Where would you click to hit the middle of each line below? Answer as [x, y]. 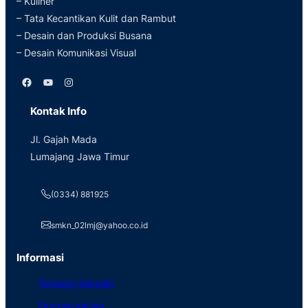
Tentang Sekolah [76, 283]
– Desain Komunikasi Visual [76, 53]
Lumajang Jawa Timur [79, 157]
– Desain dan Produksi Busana [84, 36]
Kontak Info [58, 111]
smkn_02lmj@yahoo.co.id [99, 225]
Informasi [40, 257]
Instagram [67, 81]
